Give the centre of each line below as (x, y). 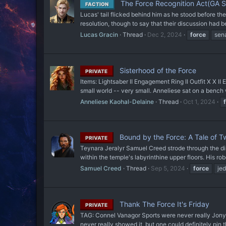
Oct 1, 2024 (199, 101)
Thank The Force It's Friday (163, 204)
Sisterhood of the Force (157, 70)
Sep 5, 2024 (168, 168)
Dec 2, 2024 (165, 35)
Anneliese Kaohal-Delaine (117, 101)
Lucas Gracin (99, 35)
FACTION (97, 4)
